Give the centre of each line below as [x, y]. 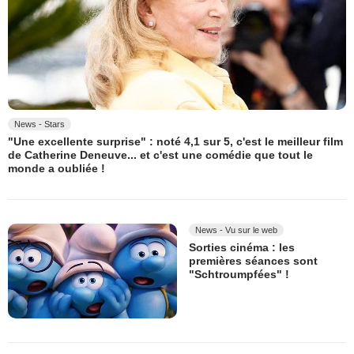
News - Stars [40, 124]
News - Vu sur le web [236, 230]
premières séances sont [253, 261]
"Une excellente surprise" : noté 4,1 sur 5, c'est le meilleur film [175, 142]
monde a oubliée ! [56, 169]
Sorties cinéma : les [242, 247]
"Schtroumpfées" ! [239, 275]
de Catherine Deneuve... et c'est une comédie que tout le [160, 155]
